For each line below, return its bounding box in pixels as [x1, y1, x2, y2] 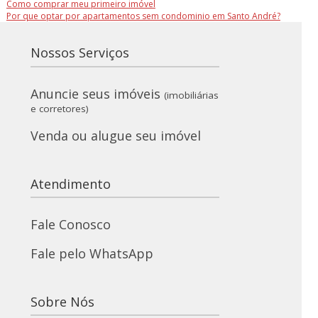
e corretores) [30, 102, 89, 116]
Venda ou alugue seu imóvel [30, 126, 201, 144]
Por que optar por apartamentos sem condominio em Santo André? [6, 10, 280, 23]
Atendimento [30, 175, 111, 192]
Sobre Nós [30, 292, 94, 310]
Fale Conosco [30, 216, 111, 234]
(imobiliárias [163, 89, 219, 102]
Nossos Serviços [30, 44, 129, 62]
